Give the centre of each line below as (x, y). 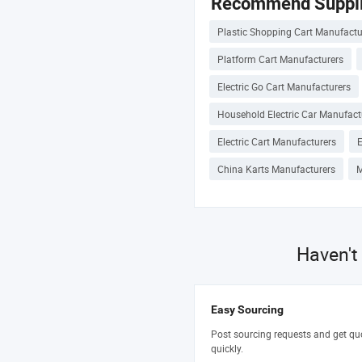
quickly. (227, 349)
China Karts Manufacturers (276, 169)
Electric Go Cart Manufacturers (284, 87)
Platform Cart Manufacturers (280, 59)
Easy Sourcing (247, 310)
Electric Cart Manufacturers (277, 142)
